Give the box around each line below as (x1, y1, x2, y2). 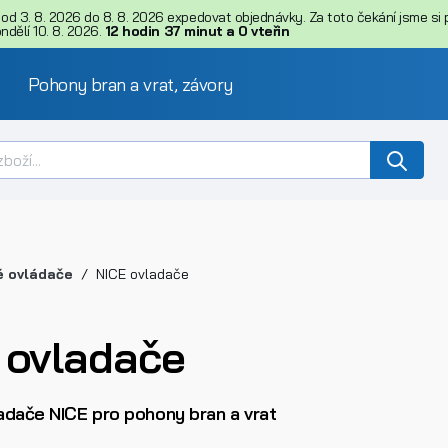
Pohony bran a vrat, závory (27, 72, 233, 96)
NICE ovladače (96, 265, 189, 284)
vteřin (251, 22, 290, 41)
